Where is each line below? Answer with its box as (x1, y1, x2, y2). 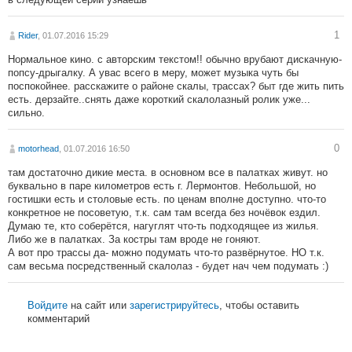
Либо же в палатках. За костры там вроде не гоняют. (8, 233, 261, 245)
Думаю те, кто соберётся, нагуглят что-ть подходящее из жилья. (8, 219, 319, 232)
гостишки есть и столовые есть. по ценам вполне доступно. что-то (8, 192, 326, 205)
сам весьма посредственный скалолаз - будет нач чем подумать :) (8, 259, 328, 272)
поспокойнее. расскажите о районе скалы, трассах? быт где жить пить (8, 79, 344, 92)
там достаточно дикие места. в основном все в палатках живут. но (8, 166, 328, 178)
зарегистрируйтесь (130, 299, 219, 311)
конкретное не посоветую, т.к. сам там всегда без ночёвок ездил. (8, 206, 321, 218)
